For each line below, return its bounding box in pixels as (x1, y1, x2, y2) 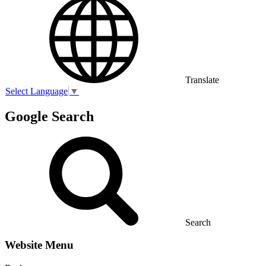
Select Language (5, 85, 68, 96)
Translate (185, 74, 219, 85)
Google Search (5, 108, 94, 124)
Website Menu (5, 239, 74, 252)
